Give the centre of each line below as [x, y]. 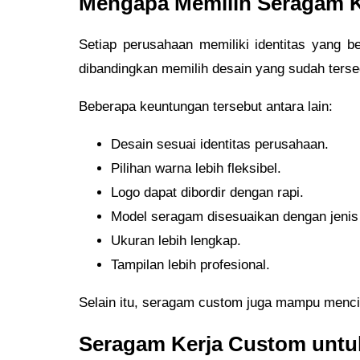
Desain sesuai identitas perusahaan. [220, 144]
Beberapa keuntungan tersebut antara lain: [206, 106]
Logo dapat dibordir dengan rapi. [207, 192]
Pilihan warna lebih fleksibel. [196, 168]
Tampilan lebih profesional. [190, 264]
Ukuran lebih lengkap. [176, 240]
